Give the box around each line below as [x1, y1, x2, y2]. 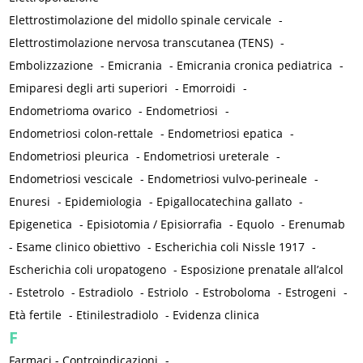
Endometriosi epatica [168, 126, 284, 142]
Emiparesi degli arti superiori [9, 80, 169, 96]
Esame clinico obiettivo [16, 239, 141, 255]
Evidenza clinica [173, 307, 260, 323]
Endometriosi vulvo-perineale [147, 171, 308, 187]
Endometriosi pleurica [9, 148, 130, 164]
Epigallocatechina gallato [156, 194, 293, 210]
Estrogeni [285, 284, 337, 301]
